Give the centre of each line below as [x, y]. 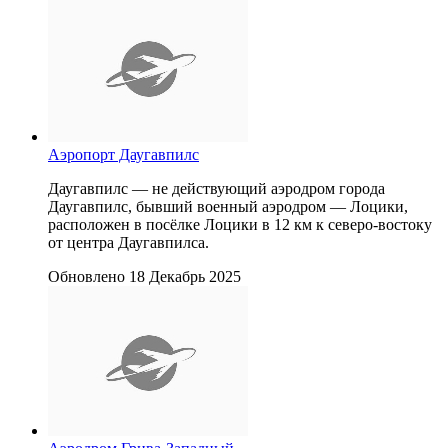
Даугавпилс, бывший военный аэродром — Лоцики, [228, 206]
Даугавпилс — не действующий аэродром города [216, 188]
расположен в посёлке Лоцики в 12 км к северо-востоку [240, 224]
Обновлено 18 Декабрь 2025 [144, 276]
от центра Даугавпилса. [128, 242]
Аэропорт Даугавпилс [123, 154]
